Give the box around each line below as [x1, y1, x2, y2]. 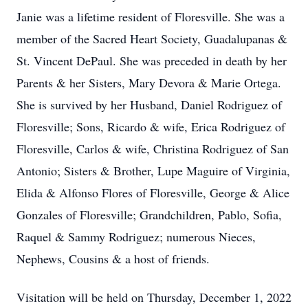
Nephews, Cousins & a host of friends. [16, 250, 210, 267]
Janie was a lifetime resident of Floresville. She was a [16, 8, 285, 25]
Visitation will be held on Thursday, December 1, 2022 [16, 289, 291, 305]
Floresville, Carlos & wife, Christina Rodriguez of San [16, 140, 289, 157]
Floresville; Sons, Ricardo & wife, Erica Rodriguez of [16, 118, 285, 135]
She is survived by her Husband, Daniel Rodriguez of [16, 96, 282, 113]
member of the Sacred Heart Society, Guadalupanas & [16, 30, 287, 47]
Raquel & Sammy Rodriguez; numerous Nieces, [16, 228, 256, 245]
